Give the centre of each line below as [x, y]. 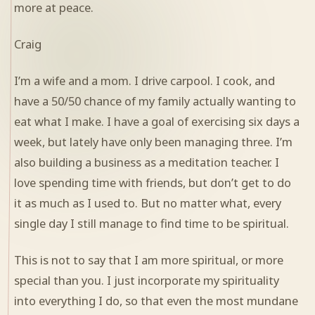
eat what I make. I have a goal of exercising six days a [157, 122]
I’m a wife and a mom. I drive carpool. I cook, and [144, 81]
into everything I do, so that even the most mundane [156, 301]
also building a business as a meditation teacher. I [147, 162]
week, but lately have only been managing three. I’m [153, 142]
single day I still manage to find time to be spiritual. [152, 224]
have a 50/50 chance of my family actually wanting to [155, 101]
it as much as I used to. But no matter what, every [148, 203]
